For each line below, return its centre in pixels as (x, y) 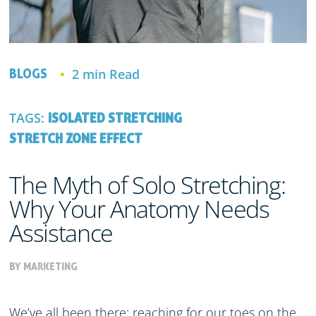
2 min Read (106, 74)
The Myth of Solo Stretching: (147, 184)
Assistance (61, 232)
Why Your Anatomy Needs (139, 208)
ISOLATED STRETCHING (115, 118)
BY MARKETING (44, 266)
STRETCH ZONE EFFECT (76, 138)
